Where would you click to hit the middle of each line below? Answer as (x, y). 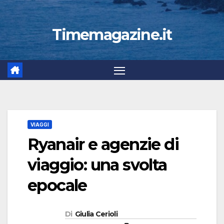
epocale (57, 185)
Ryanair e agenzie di (103, 144)
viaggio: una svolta (97, 165)
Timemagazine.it (112, 35)
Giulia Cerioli (96, 214)
